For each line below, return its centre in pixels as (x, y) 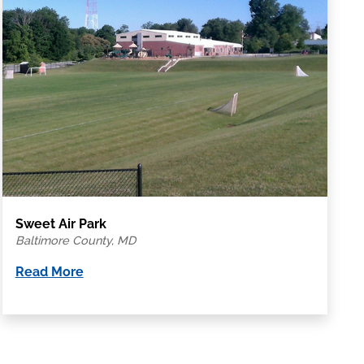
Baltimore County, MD (75, 240)
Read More (49, 271)
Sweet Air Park (61, 223)
